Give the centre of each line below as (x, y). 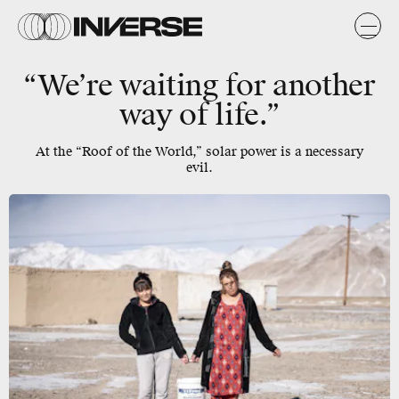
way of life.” (199, 115)
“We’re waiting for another (199, 86)
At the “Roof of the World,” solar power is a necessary (199, 152)
